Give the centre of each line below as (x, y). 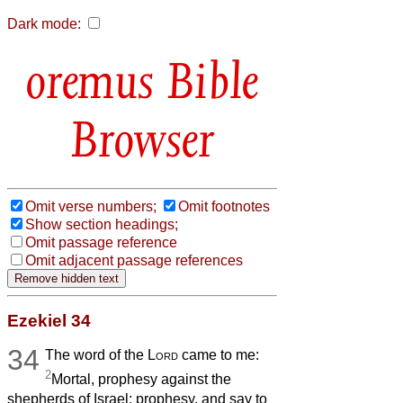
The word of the (97, 354)
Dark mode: (44, 24)
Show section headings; (102, 224)
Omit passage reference (101, 242)
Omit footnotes (224, 206)
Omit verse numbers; (91, 206)
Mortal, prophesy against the (142, 380)
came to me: (219, 354)
